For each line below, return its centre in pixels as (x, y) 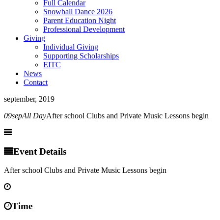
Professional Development (84, 29)
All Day (34, 116)
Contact (36, 82)
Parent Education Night (80, 20)
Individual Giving (71, 47)
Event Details (40, 151)
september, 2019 (29, 99)
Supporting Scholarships (81, 56)
